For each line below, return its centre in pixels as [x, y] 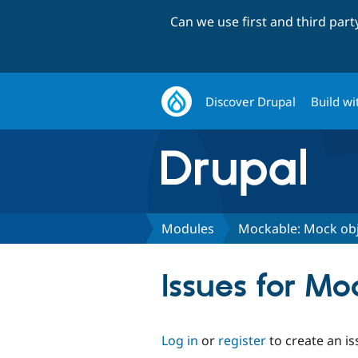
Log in [180, 340]
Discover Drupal [251, 101]
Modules [188, 228]
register [242, 340]
